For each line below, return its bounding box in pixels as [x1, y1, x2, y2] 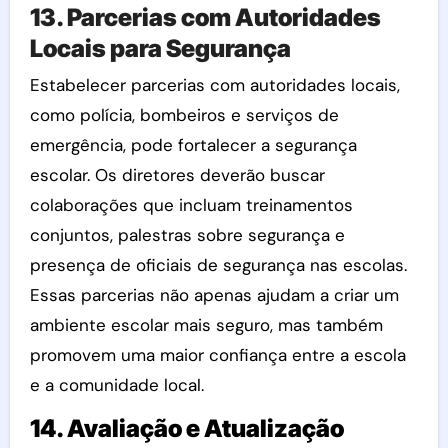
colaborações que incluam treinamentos [29, 194, 353, 216]
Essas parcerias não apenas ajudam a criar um [29, 284, 399, 306]
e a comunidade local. [29, 374, 204, 396]
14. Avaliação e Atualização [29, 414, 344, 443]
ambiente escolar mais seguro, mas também [29, 314, 383, 336]
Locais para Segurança [29, 33, 291, 63]
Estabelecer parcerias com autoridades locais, [29, 74, 400, 96]
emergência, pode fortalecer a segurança [29, 134, 357, 156]
